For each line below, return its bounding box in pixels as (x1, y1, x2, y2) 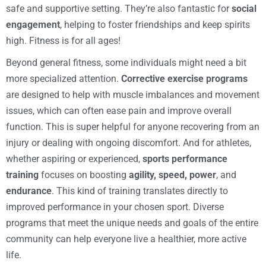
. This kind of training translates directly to (52, 185, 228, 197)
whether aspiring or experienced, (6, 153, 142, 165)
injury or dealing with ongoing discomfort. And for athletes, (6, 137, 251, 149)
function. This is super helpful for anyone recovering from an (6, 121, 259, 133)
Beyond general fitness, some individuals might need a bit (6, 57, 246, 69)
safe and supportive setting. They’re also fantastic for (6, 3, 232, 15)
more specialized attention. (6, 73, 121, 85)
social (232, 3, 256, 15)
